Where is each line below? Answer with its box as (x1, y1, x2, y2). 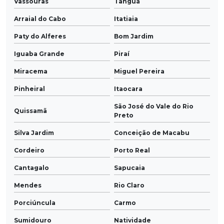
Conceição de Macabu (114, 128, 189, 136)
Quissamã (14, 106, 47, 114)
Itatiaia (114, 14, 138, 22)
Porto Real (114, 146, 150, 154)
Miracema (14, 67, 47, 75)
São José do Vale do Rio (114, 102, 193, 110)
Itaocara (114, 84, 142, 92)
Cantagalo (14, 163, 49, 171)
